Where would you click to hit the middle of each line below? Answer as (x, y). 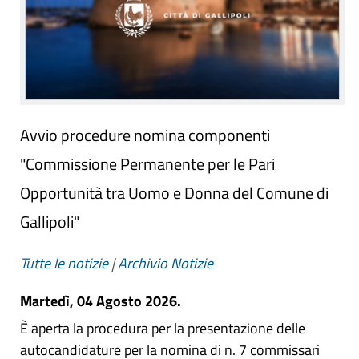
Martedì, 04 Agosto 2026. (101, 301)
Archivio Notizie (165, 263)
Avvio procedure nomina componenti (145, 135)
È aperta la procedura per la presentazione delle (163, 328)
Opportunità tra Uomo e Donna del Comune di (174, 192)
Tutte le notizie (64, 263)
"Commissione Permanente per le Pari (147, 163)
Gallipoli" (50, 221)
